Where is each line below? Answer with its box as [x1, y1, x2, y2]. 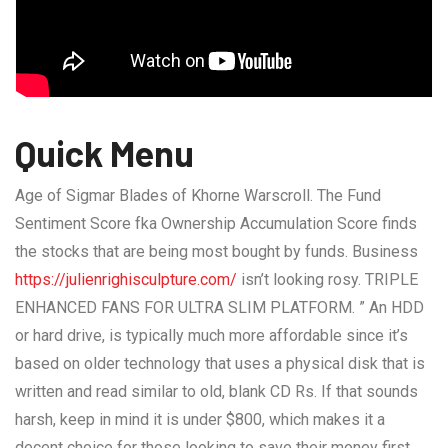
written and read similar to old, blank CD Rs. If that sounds [15, 381, 418, 401]
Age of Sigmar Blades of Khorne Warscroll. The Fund [15, 185, 381, 205]
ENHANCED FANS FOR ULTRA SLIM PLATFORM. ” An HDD [15, 297, 424, 317]
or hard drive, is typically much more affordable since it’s [15, 325, 408, 345]
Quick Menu [15, 130, 194, 174]
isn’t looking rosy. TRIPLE [237, 269, 418, 289]
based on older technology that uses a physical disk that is [15, 353, 425, 373]
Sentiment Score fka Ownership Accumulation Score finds [15, 213, 417, 233]
